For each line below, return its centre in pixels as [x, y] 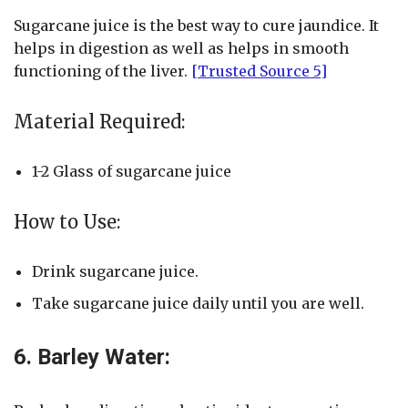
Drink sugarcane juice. [115, 272]
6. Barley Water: [92, 357]
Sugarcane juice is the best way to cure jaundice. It [196, 26]
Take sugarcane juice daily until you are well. [198, 304]
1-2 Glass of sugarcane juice [132, 172]
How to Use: [67, 222]
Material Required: [99, 122]
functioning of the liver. [102, 71]
